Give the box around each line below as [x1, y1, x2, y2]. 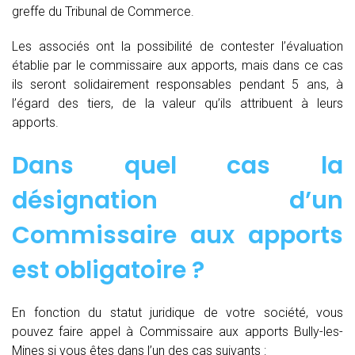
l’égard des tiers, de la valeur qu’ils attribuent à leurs [12, 95, 343, 111]
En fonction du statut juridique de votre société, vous [12, 304, 343, 320]
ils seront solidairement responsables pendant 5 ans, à [12, 76, 343, 92]
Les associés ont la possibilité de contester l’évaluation [12, 38, 343, 54]
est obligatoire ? [12, 253, 204, 287]
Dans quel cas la [12, 148, 343, 182]
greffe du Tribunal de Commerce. [12, 3, 194, 19]
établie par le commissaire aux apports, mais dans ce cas [12, 57, 343, 73]
